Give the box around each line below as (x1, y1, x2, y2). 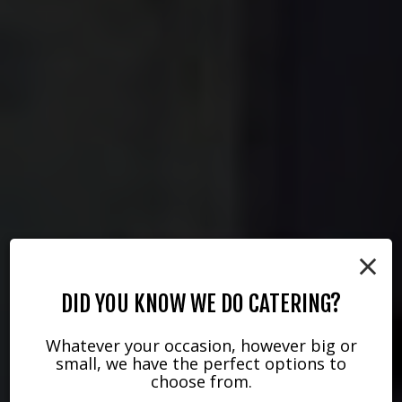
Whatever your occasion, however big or (45, 334, 357, 356)
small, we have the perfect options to (56, 352, 346, 374)
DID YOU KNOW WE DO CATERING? (61, 289, 341, 318)
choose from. (150, 370, 252, 392)
